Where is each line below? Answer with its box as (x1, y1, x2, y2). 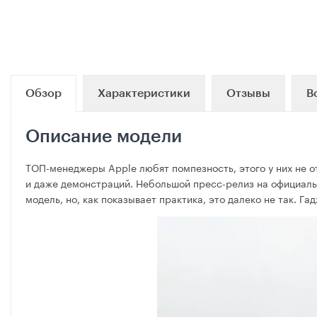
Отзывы (226, 88, 270, 100)
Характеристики (98, 88, 190, 100)
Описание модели (25, 128, 182, 146)
